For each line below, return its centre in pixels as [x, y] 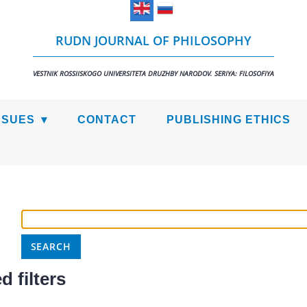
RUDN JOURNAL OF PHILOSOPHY [153, 40]
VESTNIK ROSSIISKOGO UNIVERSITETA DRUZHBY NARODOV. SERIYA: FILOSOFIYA [153, 73]
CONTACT [107, 120]
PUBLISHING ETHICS [229, 120]
